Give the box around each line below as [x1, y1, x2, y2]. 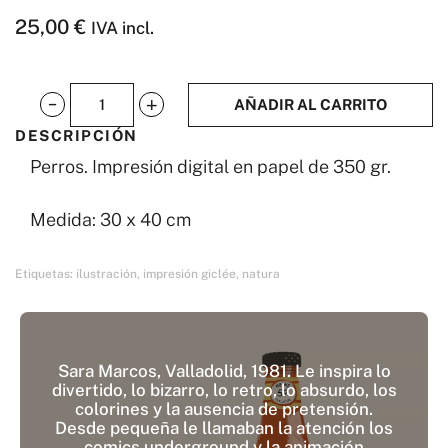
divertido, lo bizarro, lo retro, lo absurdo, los [51, 380, 397, 401]
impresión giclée [143, 267, 236, 282]
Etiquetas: [15, 267, 76, 282]
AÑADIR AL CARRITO [234, 95, 387, 113]
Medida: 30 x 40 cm [30, 208, 191, 230]
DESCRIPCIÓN [15, 126, 138, 144]
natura [242, 267, 280, 282]
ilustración [76, 267, 137, 282]
